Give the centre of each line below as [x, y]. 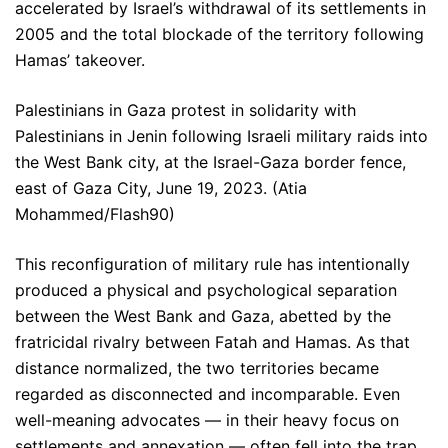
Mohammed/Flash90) [95, 214]
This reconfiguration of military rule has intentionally [212, 264]
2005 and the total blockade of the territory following [219, 34]
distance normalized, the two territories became [197, 368]
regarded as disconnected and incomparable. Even [207, 394]
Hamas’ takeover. [80, 60]
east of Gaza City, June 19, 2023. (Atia [161, 188]
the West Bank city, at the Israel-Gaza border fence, [210, 162]
